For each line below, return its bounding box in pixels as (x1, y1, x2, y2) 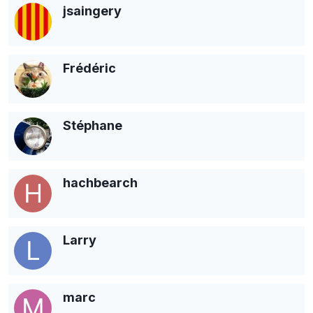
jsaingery (63, 3, 122, 18)
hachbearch (63, 175, 138, 190)
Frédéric (63, 60, 116, 75)
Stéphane (63, 117, 122, 133)
